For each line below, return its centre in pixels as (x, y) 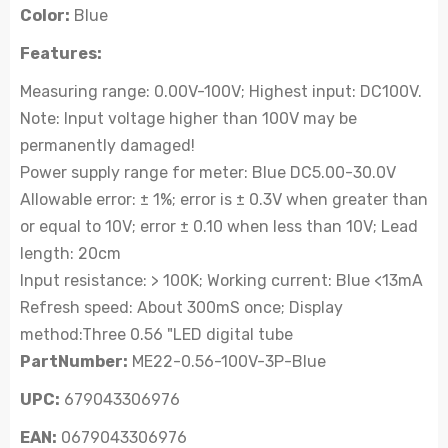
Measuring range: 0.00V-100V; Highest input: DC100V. (221, 91)
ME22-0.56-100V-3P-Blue (227, 361)
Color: (45, 15)
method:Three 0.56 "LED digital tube (156, 334)
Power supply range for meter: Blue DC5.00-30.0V (208, 172)
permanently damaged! (107, 145)
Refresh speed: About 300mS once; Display (181, 307)
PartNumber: (74, 361)
